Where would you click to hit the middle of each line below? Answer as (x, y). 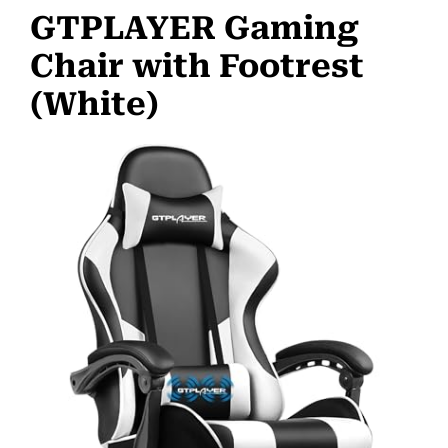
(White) (94, 103)
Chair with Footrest (197, 65)
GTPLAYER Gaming (194, 27)
